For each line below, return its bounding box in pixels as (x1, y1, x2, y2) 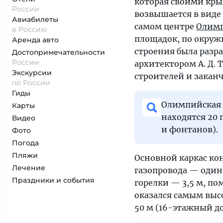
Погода (12, 138, 39, 147)
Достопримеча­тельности (12, 48, 105, 57)
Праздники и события (12, 176, 95, 185)
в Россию (12, 25, 47, 34)
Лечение (12, 163, 45, 172)
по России (12, 78, 50, 87)
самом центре (134, 21, 196, 31)
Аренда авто (12, 35, 59, 44)
